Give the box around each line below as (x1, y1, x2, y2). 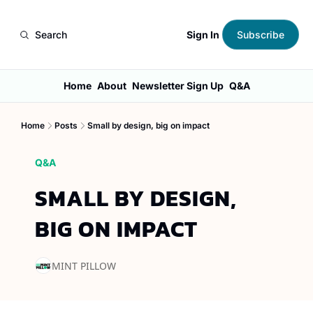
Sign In (187, 28, 219, 41)
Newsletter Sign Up (131, 80, 224, 92)
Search (35, 29, 67, 41)
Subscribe (237, 29, 284, 41)
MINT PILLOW (52, 259, 116, 272)
